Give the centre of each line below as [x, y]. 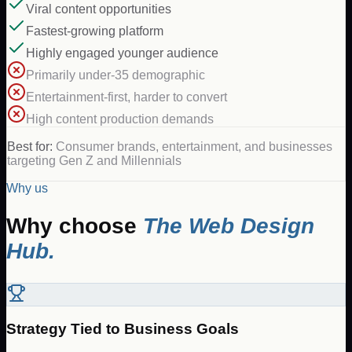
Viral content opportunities [99, 9]
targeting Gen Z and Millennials [94, 161]
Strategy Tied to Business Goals [123, 329]
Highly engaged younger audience [122, 53]
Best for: [31, 147]
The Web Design [229, 226]
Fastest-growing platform [95, 31]
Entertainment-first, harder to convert [126, 97]
